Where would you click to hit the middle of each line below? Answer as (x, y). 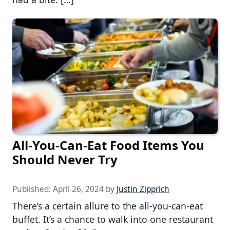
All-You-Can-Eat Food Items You (108, 145)
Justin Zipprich (143, 189)
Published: (33, 189)
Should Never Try (65, 160)
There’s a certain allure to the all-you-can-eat (108, 206)
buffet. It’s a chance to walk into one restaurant (113, 219)
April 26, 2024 (78, 189)
